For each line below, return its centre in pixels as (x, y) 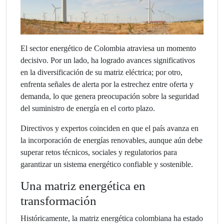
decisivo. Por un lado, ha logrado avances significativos (108, 60)
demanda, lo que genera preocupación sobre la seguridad (110, 96)
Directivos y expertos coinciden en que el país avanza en (109, 128)
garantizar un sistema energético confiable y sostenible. (107, 164)
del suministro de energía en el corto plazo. (88, 108)
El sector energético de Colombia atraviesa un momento (108, 48)
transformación (58, 200)
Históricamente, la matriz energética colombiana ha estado (112, 218)
